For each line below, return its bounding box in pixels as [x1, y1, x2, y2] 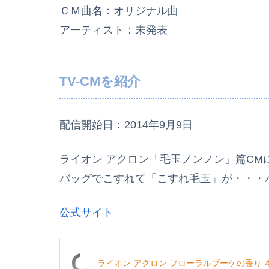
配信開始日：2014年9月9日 [59, 119, 193, 131]
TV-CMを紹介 [59, 74, 141, 89]
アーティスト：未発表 [59, 24, 168, 37]
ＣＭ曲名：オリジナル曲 [59, 5, 178, 17]
